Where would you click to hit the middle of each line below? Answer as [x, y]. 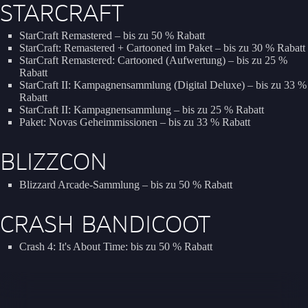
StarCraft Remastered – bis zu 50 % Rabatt [112, 35]
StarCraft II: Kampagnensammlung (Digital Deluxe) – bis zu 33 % [163, 85]
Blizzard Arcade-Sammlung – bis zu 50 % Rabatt [126, 184]
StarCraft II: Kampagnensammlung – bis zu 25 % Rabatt [142, 109]
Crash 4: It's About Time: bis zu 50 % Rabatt [116, 247]
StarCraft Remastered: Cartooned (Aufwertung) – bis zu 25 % [153, 60]
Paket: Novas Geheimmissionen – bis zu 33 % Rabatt [135, 122]
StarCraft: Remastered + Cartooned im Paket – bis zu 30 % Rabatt [162, 47]
